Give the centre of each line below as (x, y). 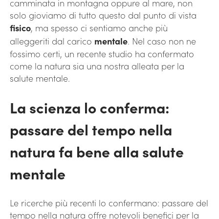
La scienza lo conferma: (90, 107)
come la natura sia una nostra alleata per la (97, 66)
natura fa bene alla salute (97, 151)
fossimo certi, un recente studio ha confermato (102, 54)
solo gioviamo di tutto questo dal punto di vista (103, 15)
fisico (20, 28)
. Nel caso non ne (162, 41)
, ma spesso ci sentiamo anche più (99, 28)
